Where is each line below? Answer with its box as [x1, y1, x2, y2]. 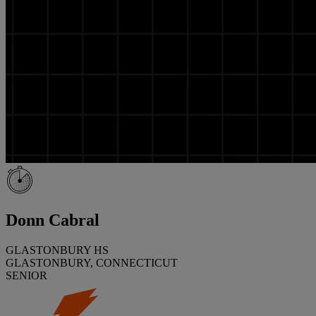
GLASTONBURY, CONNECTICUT [6, 256, 178, 269]
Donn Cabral [6, 210, 99, 229]
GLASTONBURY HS [6, 243, 109, 256]
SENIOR [6, 269, 47, 281]
